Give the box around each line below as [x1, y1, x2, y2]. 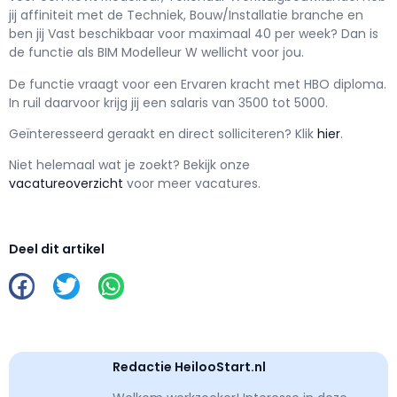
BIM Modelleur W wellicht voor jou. [97, 43, 304, 62]
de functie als [9, 43, 97, 62]
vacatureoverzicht [9, 175, 123, 193]
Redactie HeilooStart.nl [113, 358, 266, 377]
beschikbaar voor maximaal [79, 25, 254, 43]
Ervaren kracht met [181, 74, 300, 93]
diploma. [333, 74, 386, 93]
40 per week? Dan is [254, 25, 378, 43]
